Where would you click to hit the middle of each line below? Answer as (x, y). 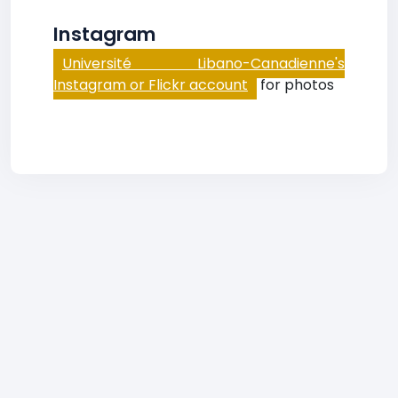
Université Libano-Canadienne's (203, 64)
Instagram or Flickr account (151, 85)
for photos (295, 85)
